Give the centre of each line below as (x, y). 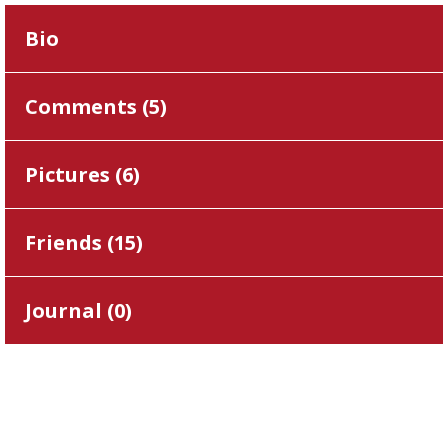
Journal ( (69, 310)
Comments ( (87, 106)
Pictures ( (73, 174)
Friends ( (69, 242)
